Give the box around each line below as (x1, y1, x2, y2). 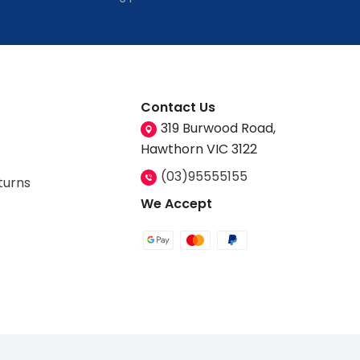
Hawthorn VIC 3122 (141, 140, 257, 159)
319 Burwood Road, (161, 119, 276, 138)
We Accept (141, 194, 212, 214)
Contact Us (141, 98, 215, 117)
